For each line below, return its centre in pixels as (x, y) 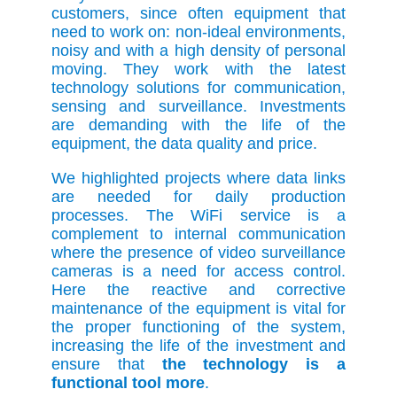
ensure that (107, 365)
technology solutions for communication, (198, 88)
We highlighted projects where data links (198, 179)
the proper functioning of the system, (198, 327)
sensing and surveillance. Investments (198, 107)
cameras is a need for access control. (198, 272)
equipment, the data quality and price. (184, 144)
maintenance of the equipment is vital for (198, 309)
